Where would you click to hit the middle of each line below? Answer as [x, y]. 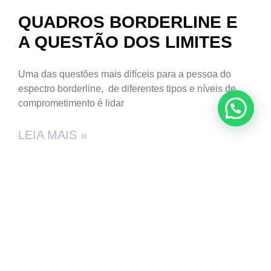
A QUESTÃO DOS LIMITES [125, 42]
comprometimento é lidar [71, 103]
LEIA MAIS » [53, 135]
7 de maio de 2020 [68, 174]
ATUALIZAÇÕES [223, 232]
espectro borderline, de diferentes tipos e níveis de [127, 89]
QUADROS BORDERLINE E [128, 22]
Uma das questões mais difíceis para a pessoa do [125, 74]
